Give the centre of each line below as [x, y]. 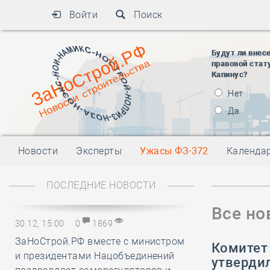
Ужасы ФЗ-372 [174, 151]
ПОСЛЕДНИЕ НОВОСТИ [101, 185]
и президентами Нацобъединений [95, 256]
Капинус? [230, 74]
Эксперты [99, 151]
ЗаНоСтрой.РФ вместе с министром [100, 241]
